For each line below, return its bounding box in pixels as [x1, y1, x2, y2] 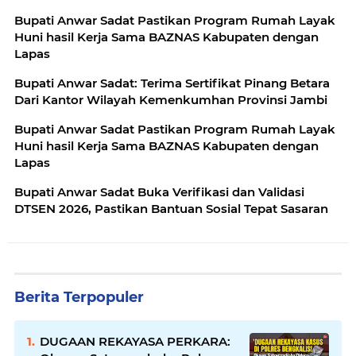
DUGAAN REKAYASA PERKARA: [40, 334, 230, 350]
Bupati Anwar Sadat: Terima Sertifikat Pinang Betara [14, 75, 330, 91]
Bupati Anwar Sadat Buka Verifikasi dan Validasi [14, 184, 304, 200]
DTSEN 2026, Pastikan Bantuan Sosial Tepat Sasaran [14, 201, 328, 217]
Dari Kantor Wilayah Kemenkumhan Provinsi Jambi [14, 92, 327, 108]
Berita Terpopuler [14, 288, 144, 307]
